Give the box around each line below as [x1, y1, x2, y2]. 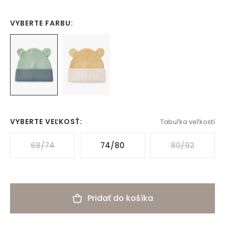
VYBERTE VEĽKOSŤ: [10, 117, 82, 127]
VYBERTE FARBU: [10, 18, 73, 28]
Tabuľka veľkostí [160, 117, 215, 127]
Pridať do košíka [87, 192, 153, 204]
